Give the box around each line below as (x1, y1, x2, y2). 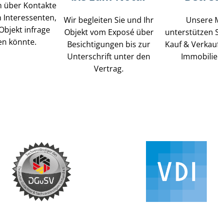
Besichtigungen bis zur (67, 38, 151, 50)
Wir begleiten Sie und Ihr (64, 14, 154, 25)
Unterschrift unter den (67, 51, 151, 62)
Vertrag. (94, 63, 124, 74)
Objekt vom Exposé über (64, 26, 154, 37)
